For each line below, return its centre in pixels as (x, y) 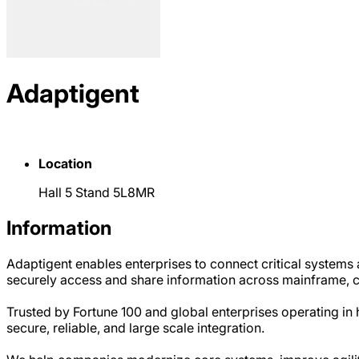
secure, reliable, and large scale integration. (135, 327)
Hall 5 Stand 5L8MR (97, 192)
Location (65, 163)
